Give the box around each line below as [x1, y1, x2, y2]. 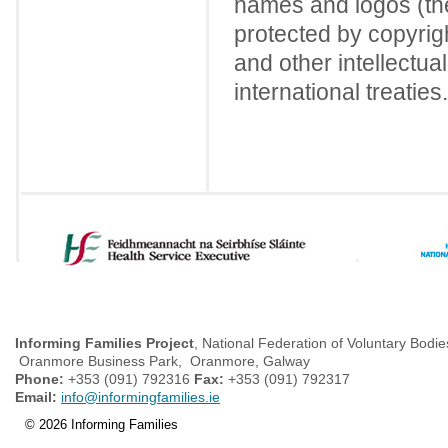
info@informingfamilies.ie [61, 388, 220, 405]
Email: [15, 388, 61, 405]
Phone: [15, 370, 68, 387]
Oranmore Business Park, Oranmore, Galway [15, 352, 310, 369]
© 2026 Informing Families [25, 416, 178, 432]
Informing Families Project [15, 334, 194, 351]
